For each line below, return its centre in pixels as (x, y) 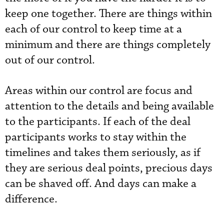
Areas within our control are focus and (99, 91)
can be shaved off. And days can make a (101, 184)
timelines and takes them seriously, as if (103, 153)
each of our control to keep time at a (93, 29)
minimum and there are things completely (108, 45)
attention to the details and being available (109, 106)
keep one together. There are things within (108, 14)
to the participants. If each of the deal (98, 122)
